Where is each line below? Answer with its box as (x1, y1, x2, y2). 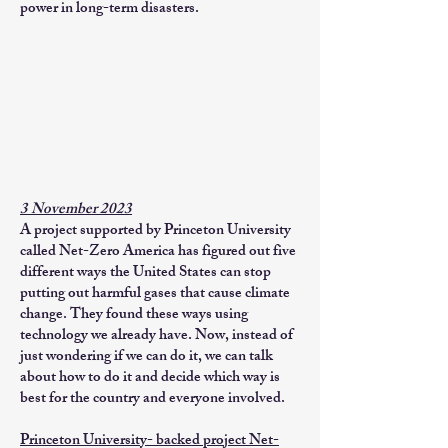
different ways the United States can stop (20, 260, 271, 287)
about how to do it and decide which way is (20, 365, 280, 392)
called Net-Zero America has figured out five (20, 239, 296, 266)
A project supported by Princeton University (20, 218, 291, 245)
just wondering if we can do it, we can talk (20, 344, 273, 371)
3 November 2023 (20, 197, 132, 224)
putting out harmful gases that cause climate (20, 281, 290, 308)
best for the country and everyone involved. (20, 386, 285, 413)
